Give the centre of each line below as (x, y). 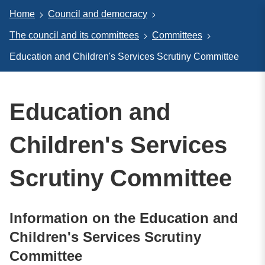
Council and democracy (98, 14)
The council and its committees (74, 35)
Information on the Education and (124, 218)
